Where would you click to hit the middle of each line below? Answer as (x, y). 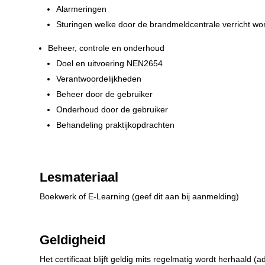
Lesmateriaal (79, 177)
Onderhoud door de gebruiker (112, 110)
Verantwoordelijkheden (99, 79)
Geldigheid (73, 240)
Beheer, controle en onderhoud (106, 48)
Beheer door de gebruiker (105, 94)
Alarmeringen (82, 9)
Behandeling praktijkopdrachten (116, 125)
